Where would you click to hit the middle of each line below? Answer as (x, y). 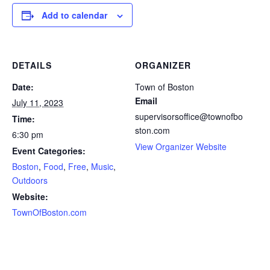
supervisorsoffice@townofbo (189, 116)
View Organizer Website (181, 146)
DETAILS (32, 65)
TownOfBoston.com (49, 212)
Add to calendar (74, 15)
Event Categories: (49, 151)
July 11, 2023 (38, 102)
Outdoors (30, 180)
